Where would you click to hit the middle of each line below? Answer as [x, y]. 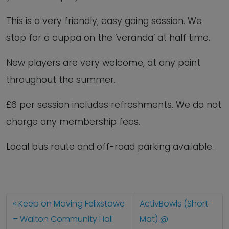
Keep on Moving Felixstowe [72, 204]
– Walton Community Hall [63, 219]
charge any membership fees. [73, 122]
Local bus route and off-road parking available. [110, 147]
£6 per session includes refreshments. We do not [114, 105]
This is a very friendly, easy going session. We [104, 21]
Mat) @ [154, 219]
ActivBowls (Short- [176, 204]
